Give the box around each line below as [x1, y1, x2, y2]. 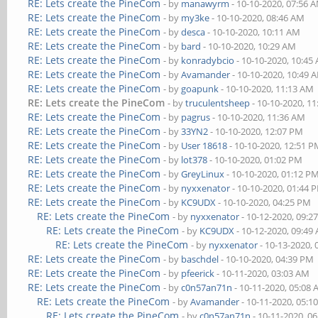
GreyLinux [181, 168, 225, 180]
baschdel [181, 253, 219, 265]
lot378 [181, 153, 208, 166]
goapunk [181, 82, 219, 95]
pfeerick [181, 267, 215, 280]
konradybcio [181, 54, 235, 67]
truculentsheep [185, 97, 251, 109]
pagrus [181, 111, 211, 124]
